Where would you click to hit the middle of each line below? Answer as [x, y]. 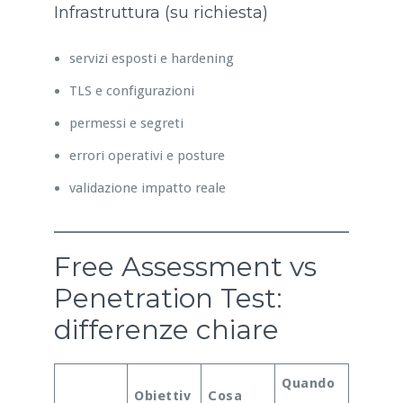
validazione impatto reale [147, 188]
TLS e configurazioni [131, 90]
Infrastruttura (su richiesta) [161, 12]
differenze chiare [166, 329]
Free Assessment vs [185, 266]
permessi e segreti [126, 123]
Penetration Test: [168, 298]
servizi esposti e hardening [151, 58]
